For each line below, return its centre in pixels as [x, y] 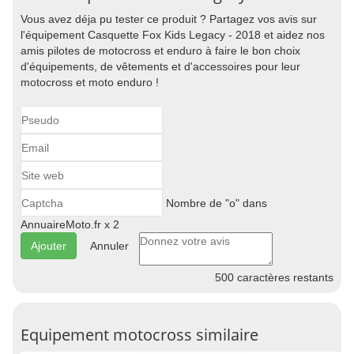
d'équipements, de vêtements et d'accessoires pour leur [160, 66]
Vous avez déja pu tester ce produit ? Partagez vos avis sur [169, 19]
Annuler [109, 246]
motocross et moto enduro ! [90, 82]
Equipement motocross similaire [139, 335]
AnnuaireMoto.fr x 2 [70, 224]
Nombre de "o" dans [215, 203]
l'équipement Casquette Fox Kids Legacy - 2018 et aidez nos [173, 35]
